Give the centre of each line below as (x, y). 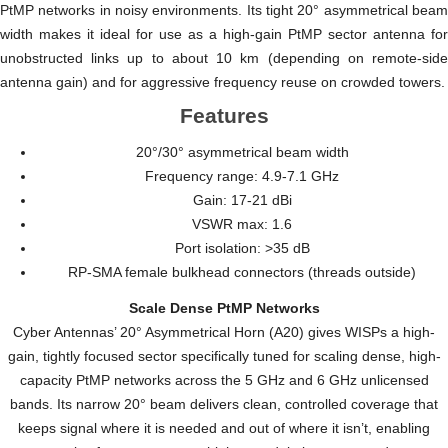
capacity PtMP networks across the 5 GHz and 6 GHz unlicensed (224, 380)
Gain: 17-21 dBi (242, 200)
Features (224, 116)
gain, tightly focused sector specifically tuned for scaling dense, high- (224, 356)
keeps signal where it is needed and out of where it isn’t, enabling (224, 428)
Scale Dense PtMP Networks (224, 308)
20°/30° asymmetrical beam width (242, 152)
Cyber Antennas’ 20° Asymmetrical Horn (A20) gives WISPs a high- (224, 332)
